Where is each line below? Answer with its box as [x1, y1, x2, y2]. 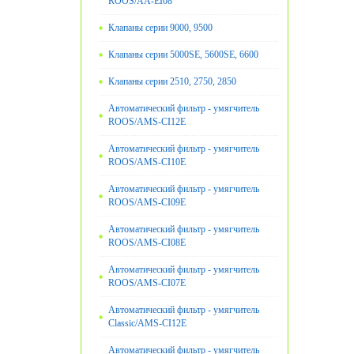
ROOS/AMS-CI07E [108, 277, 186, 289]
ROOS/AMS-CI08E [108, 237, 186, 249]
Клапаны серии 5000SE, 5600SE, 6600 [108, 49, 258, 61]
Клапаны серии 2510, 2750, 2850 [108, 76, 236, 88]
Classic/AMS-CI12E [108, 318, 186, 330]
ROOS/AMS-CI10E [108, 156, 186, 168]
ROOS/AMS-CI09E [108, 197, 186, 209]
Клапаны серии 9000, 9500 [108, 22, 213, 34]
